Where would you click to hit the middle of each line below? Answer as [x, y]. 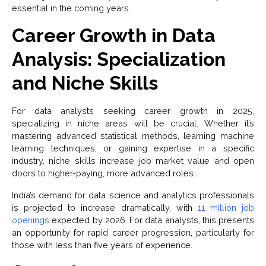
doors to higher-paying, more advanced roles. [104, 173]
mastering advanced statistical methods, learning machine [133, 136]
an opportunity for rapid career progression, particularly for [133, 233]
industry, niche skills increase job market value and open [133, 161]
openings [31, 220]
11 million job [226, 208]
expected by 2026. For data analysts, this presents [152, 220]
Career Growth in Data [114, 36]
